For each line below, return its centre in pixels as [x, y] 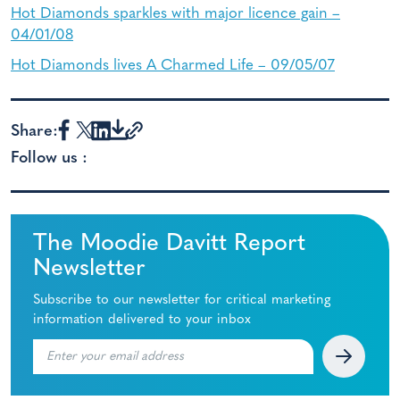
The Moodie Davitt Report [169, 245]
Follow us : [49, 159]
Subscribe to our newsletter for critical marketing [182, 301]
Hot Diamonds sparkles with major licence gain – [175, 14]
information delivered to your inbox [142, 321]
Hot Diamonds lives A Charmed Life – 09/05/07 [173, 66]
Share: [34, 132]
